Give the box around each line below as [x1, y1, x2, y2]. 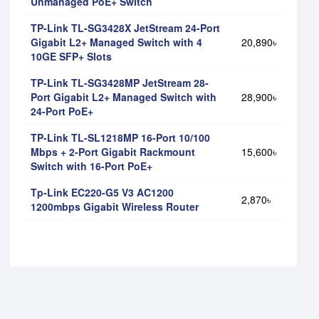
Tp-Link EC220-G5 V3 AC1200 [31, 184, 174, 199]
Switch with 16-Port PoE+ [31, 158, 152, 173]
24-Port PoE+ [31, 103, 93, 118]
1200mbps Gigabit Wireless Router [31, 199, 199, 214]
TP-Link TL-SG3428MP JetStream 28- [31, 75, 209, 90]
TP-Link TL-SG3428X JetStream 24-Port [31, 20, 220, 35]
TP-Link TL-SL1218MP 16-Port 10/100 [31, 130, 210, 145]
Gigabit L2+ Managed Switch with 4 [31, 34, 202, 49]
